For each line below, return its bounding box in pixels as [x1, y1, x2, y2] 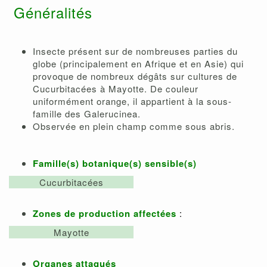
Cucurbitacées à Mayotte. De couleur [33, 82, 198, 95]
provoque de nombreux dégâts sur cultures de [33, 70, 237, 83]
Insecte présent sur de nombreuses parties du [33, 45, 238, 58]
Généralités [9, 2, 92, 23]
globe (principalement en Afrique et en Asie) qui [33, 57, 244, 70]
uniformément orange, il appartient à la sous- [33, 95, 232, 108]
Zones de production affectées [33, 207, 179, 221]
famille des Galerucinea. [33, 107, 141, 120]
